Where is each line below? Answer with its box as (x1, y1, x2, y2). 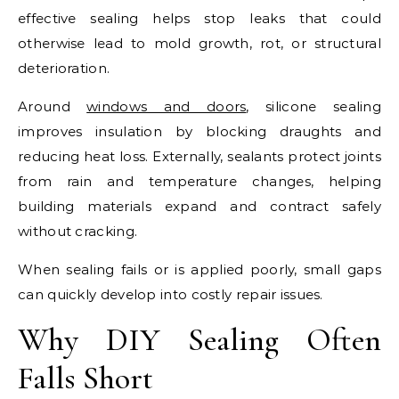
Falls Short (18, 358, 153, 397)
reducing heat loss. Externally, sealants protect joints (18, 147, 381, 165)
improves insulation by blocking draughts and (18, 122, 381, 140)
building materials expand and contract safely (18, 197, 381, 215)
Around (18, 97, 87, 115)
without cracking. (18, 222, 138, 240)
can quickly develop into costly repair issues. (18, 285, 323, 303)
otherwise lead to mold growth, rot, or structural (18, 34, 381, 52)
